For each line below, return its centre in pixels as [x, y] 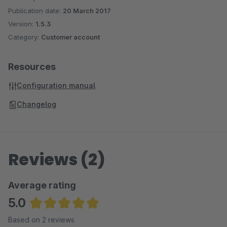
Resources [32, 67]
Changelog [36, 104]
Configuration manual [56, 85]
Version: [22, 24]
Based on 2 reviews [41, 220]
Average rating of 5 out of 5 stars [90, 217]
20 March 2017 [87, 11]
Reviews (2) [57, 159]
